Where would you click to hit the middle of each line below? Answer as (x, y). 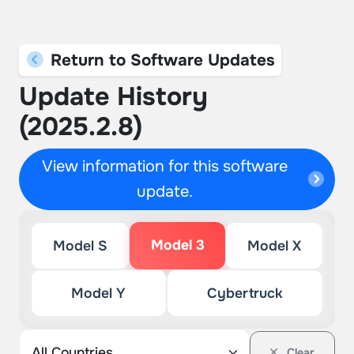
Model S (80, 246)
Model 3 (177, 245)
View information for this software (165, 166)
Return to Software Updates (160, 60)
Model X (275, 246)
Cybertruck (245, 293)
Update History (113, 97)
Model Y (99, 293)
